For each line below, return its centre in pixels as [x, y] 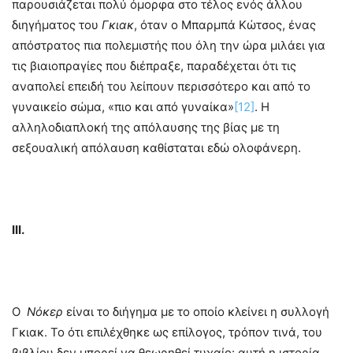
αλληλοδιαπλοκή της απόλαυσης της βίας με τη [146, 128]
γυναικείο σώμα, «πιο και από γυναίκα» [123, 107]
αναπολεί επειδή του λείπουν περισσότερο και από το [161, 87]
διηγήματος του [57, 25]
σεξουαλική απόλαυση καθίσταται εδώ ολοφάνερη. [156, 148]
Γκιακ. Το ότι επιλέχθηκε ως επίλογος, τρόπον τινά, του [167, 333]
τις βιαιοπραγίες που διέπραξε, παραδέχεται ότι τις [154, 66]
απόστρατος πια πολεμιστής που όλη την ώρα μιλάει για [169, 46]
